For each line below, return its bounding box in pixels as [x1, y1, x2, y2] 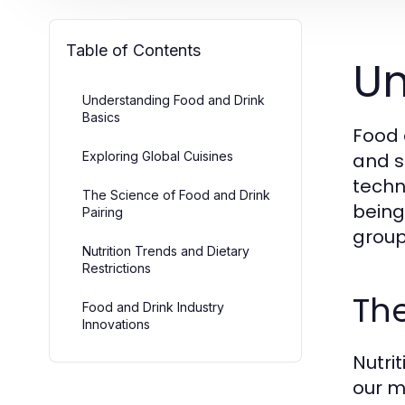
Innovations [82, 316, 150, 332]
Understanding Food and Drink [82, 92, 265, 108]
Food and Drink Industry [82, 299, 224, 315]
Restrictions [82, 260, 151, 276]
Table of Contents [66, 41, 201, 60]
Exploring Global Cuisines [82, 148, 233, 164]
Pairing [82, 204, 123, 220]
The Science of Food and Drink [82, 187, 270, 202]
